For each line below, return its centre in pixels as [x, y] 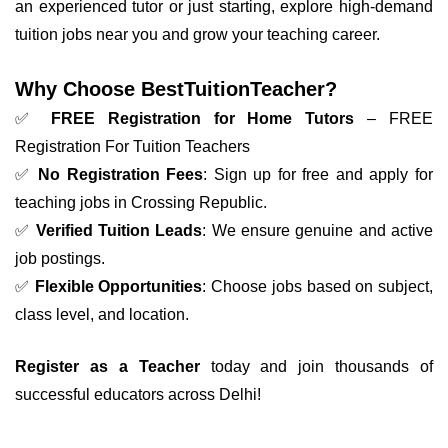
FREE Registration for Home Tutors [202, 118]
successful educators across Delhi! [138, 394]
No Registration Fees [121, 174]
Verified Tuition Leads [119, 230]
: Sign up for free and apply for [318, 174]
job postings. [60, 258]
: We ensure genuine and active [318, 230]
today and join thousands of [316, 366]
